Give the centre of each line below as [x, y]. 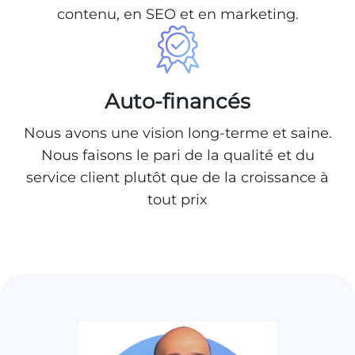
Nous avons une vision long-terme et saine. [177, 133]
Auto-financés [177, 101]
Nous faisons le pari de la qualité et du [177, 155]
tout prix [177, 199]
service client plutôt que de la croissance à [177, 177]
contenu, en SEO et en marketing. [177, 14]
